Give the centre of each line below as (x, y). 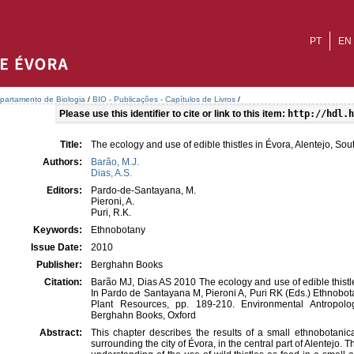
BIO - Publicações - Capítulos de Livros (164, 99)
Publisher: (60, 265)
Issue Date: (58, 247)
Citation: (64, 282)
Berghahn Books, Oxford (143, 315)
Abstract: (62, 333)
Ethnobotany (118, 230)
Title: (72, 145)
